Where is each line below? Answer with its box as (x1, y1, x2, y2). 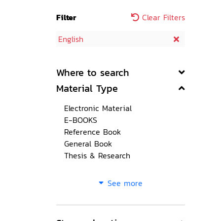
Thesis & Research (64, 149, 130, 161)
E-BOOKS (64, 114, 97, 126)
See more (108, 177, 143, 189)
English (58, 33, 83, 45)
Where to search (56, 65, 129, 80)
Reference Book (64, 126, 121, 138)
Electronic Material (64, 102, 132, 114)
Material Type (56, 81, 118, 96)
